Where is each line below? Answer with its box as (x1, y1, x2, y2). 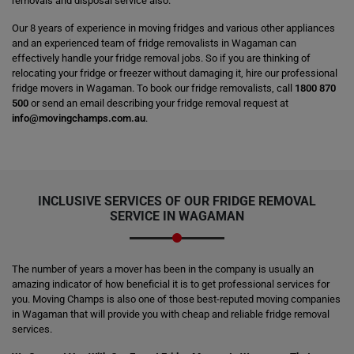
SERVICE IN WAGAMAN (110, 209, 244, 224)
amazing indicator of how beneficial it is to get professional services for (12, 278, 330, 290)
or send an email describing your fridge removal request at (28, 97, 288, 109)
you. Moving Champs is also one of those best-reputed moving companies (12, 293, 341, 305)
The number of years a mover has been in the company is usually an (12, 263, 314, 275)
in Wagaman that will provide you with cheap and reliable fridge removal (12, 308, 330, 320)
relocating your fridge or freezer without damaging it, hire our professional (12, 67, 337, 79)
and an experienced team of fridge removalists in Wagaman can (12, 37, 296, 49)
